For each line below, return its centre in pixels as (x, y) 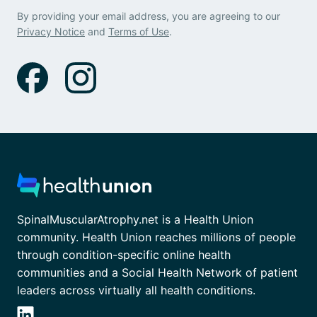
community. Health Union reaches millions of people (156, 237)
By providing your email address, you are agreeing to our (149, 16)
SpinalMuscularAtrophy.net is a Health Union (135, 220)
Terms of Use (139, 31)
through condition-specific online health (124, 255)
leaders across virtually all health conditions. (136, 290)
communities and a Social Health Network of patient (157, 273)
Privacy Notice (51, 31)
